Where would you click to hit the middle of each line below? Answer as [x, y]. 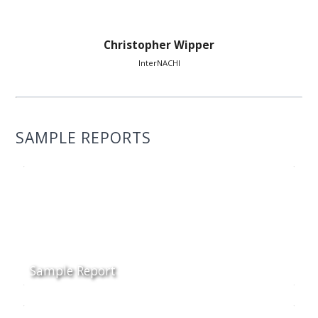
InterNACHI [159, 62]
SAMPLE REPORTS [84, 137]
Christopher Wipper [159, 45]
